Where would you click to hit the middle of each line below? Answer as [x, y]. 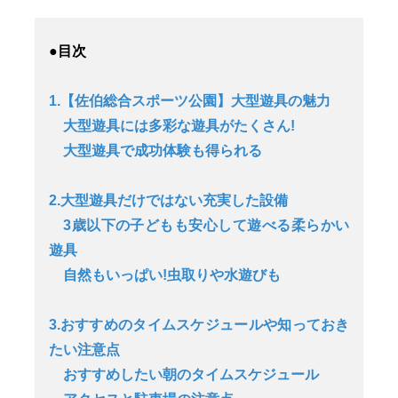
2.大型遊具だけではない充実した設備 [168, 200]
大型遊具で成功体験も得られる [155, 150]
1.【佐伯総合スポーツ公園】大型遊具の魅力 [189, 100]
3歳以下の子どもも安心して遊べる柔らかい [199, 225]
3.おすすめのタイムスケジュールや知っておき [199, 324]
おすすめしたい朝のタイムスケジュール [183, 374]
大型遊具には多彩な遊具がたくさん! [171, 125]
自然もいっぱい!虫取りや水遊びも [164, 275]
